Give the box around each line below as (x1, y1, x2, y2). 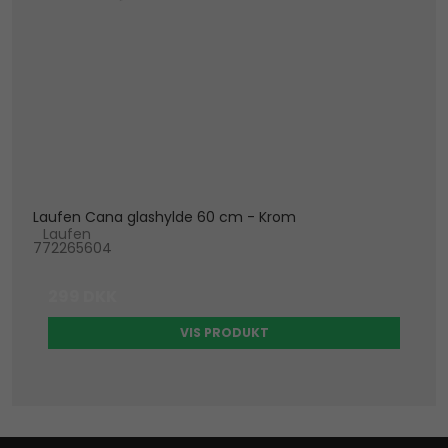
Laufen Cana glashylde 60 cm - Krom (33, 207, 297, 228)
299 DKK (48, 285, 118, 309)
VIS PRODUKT (179, 324, 269, 342)
